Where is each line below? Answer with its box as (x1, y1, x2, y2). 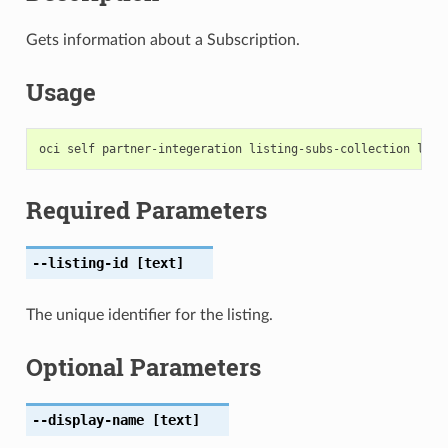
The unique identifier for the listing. (25, 306, 273, 323)
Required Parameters (25, 193, 267, 226)
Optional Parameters (25, 350, 261, 383)
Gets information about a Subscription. (25, 31, 300, 48)
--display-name (31, 411, 144, 428)
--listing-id (31, 254, 128, 271)
